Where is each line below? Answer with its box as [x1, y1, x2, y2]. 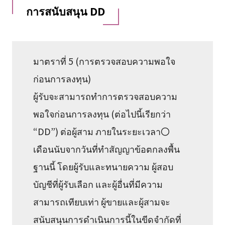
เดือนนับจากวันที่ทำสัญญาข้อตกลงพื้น [33, 142, 180, 156]
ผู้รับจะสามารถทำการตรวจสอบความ [33, 89, 178, 103]
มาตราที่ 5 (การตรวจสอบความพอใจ [33, 54, 176, 68]
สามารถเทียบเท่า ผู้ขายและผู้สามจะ [33, 195, 171, 208]
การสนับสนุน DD [26, 3, 105, 19]
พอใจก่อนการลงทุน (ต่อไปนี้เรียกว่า [33, 107, 171, 121]
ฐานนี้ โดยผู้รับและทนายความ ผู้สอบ [33, 160, 174, 173]
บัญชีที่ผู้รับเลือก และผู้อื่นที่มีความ [33, 177, 163, 191]
